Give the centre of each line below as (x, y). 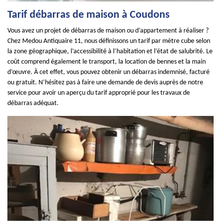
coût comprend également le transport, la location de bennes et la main (107, 62)
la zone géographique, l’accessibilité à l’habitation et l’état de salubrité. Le (110, 52)
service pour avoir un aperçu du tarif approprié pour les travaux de (99, 93)
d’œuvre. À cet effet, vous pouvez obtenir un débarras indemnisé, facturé (109, 72)
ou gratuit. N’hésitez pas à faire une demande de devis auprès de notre (105, 83)
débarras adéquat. (33, 103)
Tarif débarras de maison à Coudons (89, 15)
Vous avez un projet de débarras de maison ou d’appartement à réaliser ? (108, 31)
